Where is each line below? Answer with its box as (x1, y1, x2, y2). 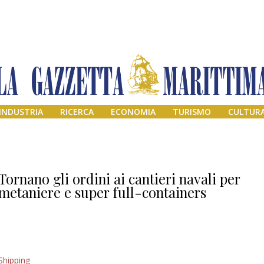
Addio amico (178, 245, 247, 261)
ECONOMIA (111, 106, 156, 118)
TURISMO (172, 106, 211, 118)
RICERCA (60, 106, 94, 118)
